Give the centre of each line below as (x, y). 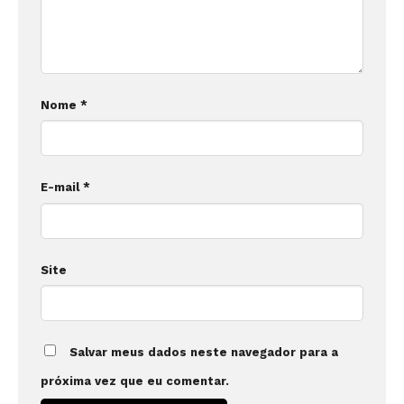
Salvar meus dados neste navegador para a (204, 353)
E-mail (62, 188)
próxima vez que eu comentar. (135, 381)
